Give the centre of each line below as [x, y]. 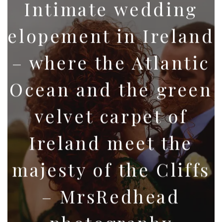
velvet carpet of [111, 116]
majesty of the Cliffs [111, 169]
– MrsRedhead [111, 196]
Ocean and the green [111, 89]
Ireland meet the [111, 142]
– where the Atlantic [111, 62]
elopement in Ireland [111, 35]
